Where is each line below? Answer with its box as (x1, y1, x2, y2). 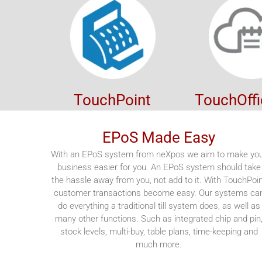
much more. (136, 239, 182, 250)
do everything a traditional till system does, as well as (57, 201, 260, 211)
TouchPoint (74, 91, 151, 109)
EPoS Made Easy (102, 129, 216, 146)
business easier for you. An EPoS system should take (57, 162, 261, 173)
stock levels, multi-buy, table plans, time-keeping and (60, 226, 258, 237)
